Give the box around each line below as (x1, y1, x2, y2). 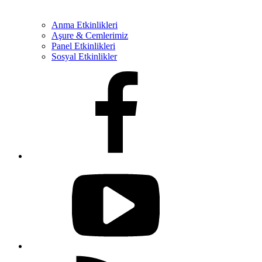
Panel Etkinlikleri (51, 41, 115, 51)
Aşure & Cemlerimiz (51, 30, 128, 40)
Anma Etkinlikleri (51, 20, 118, 30)
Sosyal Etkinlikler (51, 51, 117, 61)
